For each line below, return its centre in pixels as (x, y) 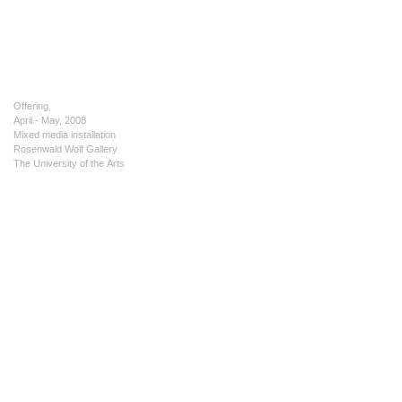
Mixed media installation (65, 135)
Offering (31, 106)
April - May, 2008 (50, 120)
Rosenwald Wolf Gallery (66, 149)
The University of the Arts (69, 163)
